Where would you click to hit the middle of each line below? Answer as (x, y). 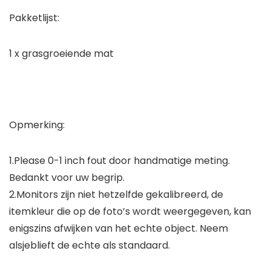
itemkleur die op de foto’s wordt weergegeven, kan (130, 212)
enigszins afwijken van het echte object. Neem (119, 229)
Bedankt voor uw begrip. (67, 178)
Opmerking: (37, 125)
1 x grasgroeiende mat (61, 54)
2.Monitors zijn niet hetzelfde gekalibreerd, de (116, 195)
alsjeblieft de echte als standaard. (90, 246)
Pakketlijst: (34, 18)
